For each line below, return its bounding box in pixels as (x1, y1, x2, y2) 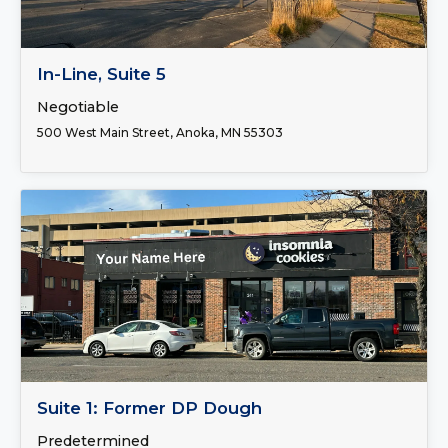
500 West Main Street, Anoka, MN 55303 (37, 125, 283, 140)
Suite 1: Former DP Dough (37, 398, 262, 418)
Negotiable (37, 98, 119, 116)
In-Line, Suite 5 (37, 64, 166, 84)
